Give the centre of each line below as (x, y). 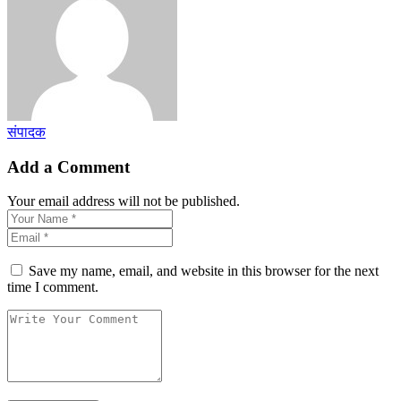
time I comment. (53, 287)
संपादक (26, 132)
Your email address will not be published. (124, 201)
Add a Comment (68, 166)
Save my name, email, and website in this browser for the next (204, 271)
